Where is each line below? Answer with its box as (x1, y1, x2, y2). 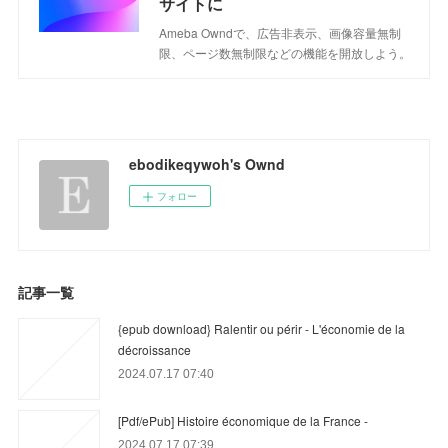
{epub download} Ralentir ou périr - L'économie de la (118, 319, 406, 337)
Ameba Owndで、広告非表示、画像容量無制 (159, 23, 402, 41)
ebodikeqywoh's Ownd (129, 153, 286, 174)
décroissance (118, 340, 192, 358)
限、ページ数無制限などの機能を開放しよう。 (159, 43, 412, 61)
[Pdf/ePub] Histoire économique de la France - (118, 411, 369, 429)
